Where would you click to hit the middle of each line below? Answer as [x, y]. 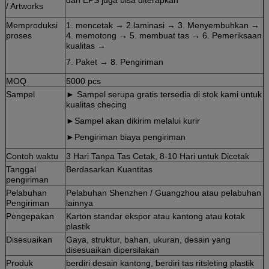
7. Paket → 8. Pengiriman [115, 62]
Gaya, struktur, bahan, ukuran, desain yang [148, 239]
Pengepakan [30, 216]
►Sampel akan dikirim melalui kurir [133, 120]
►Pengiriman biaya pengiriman [126, 137]
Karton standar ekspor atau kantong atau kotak [156, 216]
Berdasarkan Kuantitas [109, 169]
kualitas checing [96, 104]
